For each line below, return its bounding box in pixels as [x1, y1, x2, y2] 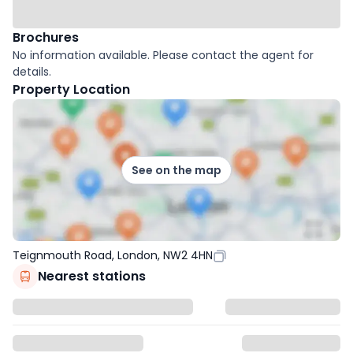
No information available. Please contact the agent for [13, 47, 314, 63]
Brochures [13, 28, 79, 46]
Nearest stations [38, 267, 146, 285]
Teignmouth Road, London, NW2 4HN [13, 247, 213, 263]
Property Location [13, 80, 130, 98]
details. [13, 64, 51, 80]
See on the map [132, 162, 221, 178]
